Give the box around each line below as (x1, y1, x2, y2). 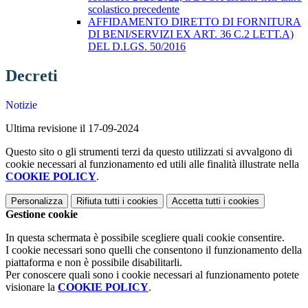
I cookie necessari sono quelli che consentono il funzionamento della (5, 243, 302, 256)
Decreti (5, 66, 58, 85)
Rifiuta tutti (76, 195, 120, 206)
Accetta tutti (172, 195, 221, 206)
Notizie (5, 98, 37, 111)
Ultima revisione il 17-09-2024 (5, 122, 139, 134)
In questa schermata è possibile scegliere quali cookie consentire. (5, 231, 285, 243)
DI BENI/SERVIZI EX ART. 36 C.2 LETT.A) (88, 28, 294, 40)
